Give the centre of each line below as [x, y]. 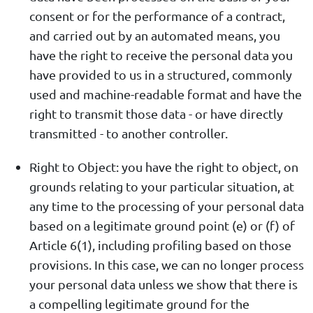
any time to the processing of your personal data [167, 206]
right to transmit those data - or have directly [156, 114]
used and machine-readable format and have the [166, 94]
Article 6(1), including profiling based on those [160, 245]
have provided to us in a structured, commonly [161, 75]
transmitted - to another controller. [129, 133]
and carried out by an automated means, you [155, 36]
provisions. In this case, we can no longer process [167, 265]
